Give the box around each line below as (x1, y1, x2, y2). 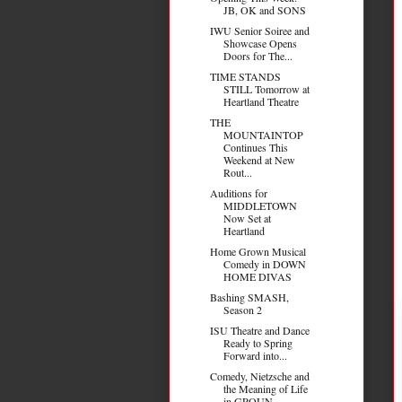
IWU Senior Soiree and (209, 22, 310, 38)
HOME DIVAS (223, 268, 292, 284)
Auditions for (209, 185, 267, 200)
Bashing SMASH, (209, 289, 289, 304)
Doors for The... (223, 48, 293, 63)
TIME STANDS (209, 68, 281, 83)
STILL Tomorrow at (223, 81, 310, 96)
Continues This (223, 139, 288, 154)
